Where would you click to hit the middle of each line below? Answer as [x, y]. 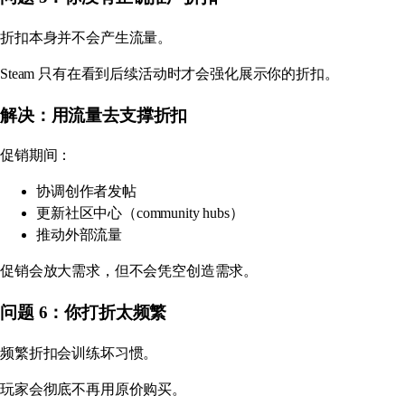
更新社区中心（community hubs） [140, 213]
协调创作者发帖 [86, 192]
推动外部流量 [80, 235]
